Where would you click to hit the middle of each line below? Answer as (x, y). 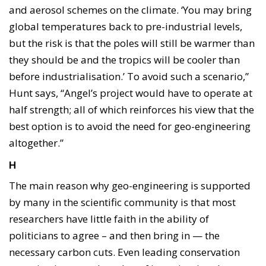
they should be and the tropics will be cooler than (124, 60)
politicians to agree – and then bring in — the (114, 235)
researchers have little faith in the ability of (109, 218)
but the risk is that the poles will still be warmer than (132, 43)
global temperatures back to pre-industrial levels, (126, 27)
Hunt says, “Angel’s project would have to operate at (131, 93)
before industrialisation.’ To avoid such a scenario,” (129, 77)
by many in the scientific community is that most (122, 202)
